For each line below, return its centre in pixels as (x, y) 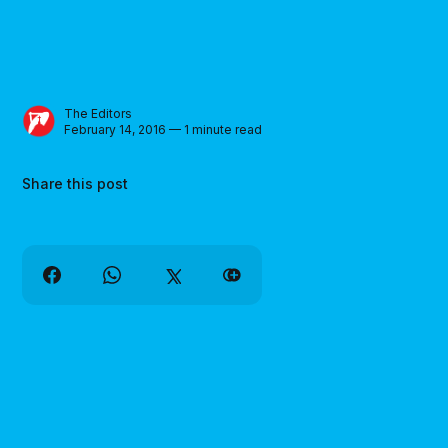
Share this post (75, 184)
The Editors (98, 113)
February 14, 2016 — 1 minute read (163, 129)
